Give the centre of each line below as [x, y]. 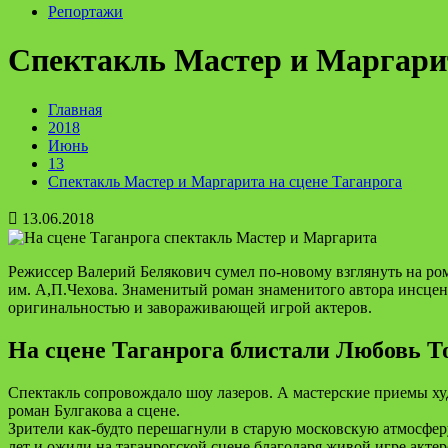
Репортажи [85, 11]
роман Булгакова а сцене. [94, 410]
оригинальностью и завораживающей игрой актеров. [190, 307]
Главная [75, 109]
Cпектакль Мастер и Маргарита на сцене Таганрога [225, 181]
